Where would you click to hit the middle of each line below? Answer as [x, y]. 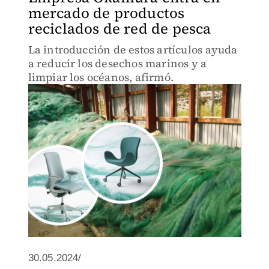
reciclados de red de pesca [119, 29]
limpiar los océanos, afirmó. [101, 77]
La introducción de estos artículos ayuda [133, 50]
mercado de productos [106, 13]
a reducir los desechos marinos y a [117, 63]
